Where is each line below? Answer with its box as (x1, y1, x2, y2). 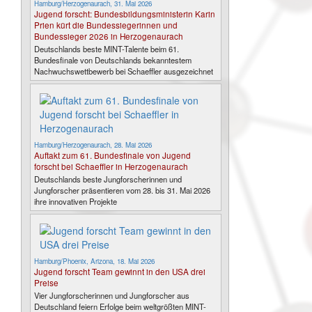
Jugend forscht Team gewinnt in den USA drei (34, 265, 205, 277)
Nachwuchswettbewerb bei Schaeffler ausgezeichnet (34, 65, 213, 77)
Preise (34, 276, 58, 288)
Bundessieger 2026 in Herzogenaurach (34, 30, 183, 42)
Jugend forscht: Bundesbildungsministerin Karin (34, 8, 215, 19)
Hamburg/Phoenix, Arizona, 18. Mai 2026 (34, 256, 155, 266)
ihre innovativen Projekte (34, 196, 117, 207)
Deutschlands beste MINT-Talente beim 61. (34, 43, 179, 54)
